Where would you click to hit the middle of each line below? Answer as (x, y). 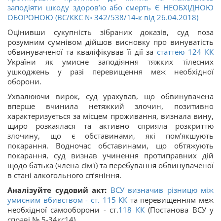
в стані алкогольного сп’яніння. (64, 175)
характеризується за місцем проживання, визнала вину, (110, 116)
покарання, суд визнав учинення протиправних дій (110, 155)
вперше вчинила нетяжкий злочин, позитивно (110, 106)
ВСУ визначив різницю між (162, 190)
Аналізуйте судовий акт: (59, 190)
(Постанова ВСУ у (179, 209)
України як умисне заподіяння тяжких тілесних (110, 61)
